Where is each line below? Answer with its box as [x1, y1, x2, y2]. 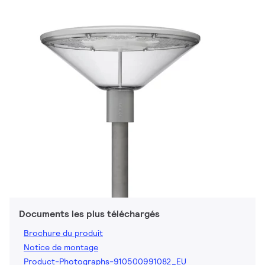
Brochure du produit [24, 227, 103, 238]
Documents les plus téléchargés [19, 207, 160, 220]
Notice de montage [24, 241, 98, 253]
